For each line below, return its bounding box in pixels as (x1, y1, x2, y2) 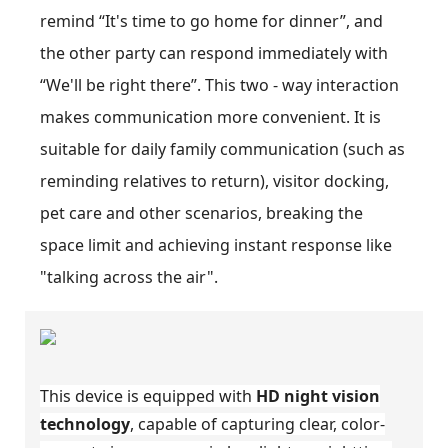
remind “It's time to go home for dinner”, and (40, 10, 383, 33)
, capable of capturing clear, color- (130, 412, 385, 435)
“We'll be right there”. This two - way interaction (40, 74, 399, 97)
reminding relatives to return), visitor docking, (40, 170, 389, 193)
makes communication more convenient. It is (40, 106, 381, 129)
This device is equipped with (40, 384, 256, 407)
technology (40, 412, 130, 435)
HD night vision (256, 384, 380, 407)
